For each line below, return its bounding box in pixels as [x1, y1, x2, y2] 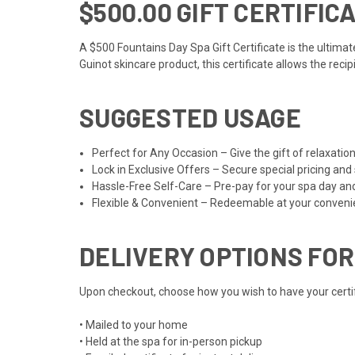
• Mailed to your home [79, 319, 188, 332]
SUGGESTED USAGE [79, 102, 301, 133]
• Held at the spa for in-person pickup [79, 335, 262, 349]
